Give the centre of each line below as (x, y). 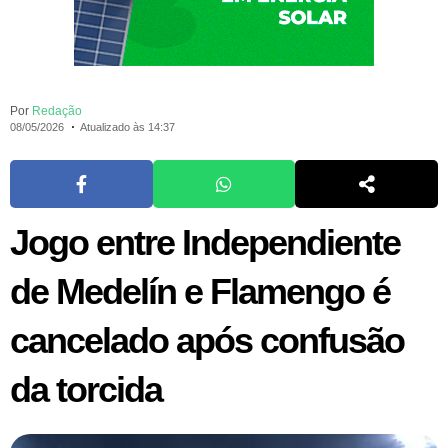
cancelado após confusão (207, 341)
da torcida (86, 390)
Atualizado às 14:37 (127, 127)
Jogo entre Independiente (205, 243)
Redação (57, 111)
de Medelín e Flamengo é (200, 292)
